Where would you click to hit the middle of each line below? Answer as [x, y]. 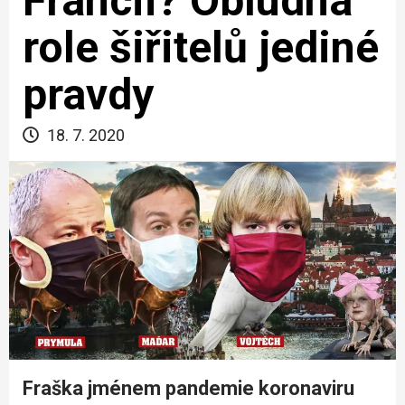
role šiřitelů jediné [201, 47]
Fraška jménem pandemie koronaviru [188, 389]
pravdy [88, 94]
